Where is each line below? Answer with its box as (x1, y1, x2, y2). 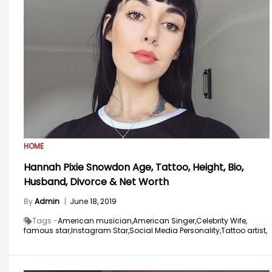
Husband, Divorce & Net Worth (24, 175, 169, 189)
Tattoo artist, (221, 225, 267, 236)
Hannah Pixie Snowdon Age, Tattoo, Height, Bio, (24, 160, 243, 175)
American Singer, (133, 216, 196, 226)
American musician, (58, 216, 133, 226)
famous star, (24, 225, 71, 236)
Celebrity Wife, (196, 216, 247, 226)
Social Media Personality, (129, 225, 221, 236)
